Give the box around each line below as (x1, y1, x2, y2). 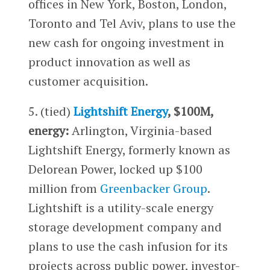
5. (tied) (28, 102, 74, 119)
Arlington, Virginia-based (68, 122, 212, 139)
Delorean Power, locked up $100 (28, 160, 202, 177)
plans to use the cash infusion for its (28, 237, 228, 254)
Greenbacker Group (99, 180, 207, 196)
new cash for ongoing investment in (28, 34, 224, 51)
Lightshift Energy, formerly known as (28, 141, 230, 158)
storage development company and (28, 218, 222, 235)
